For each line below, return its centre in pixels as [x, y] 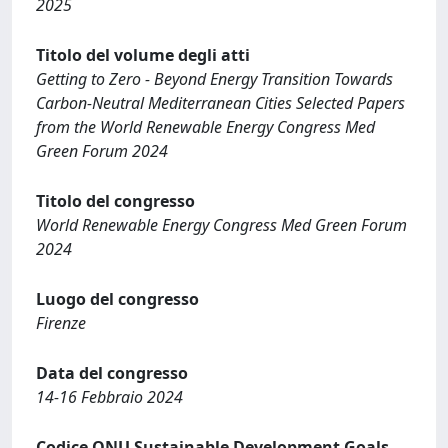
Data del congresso [112, 372]
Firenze [61, 322]
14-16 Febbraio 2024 [109, 396]
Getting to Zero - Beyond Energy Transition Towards [214, 78]
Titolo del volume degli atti [143, 54]
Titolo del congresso [115, 200]
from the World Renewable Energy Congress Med [205, 126]
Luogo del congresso [117, 298]
